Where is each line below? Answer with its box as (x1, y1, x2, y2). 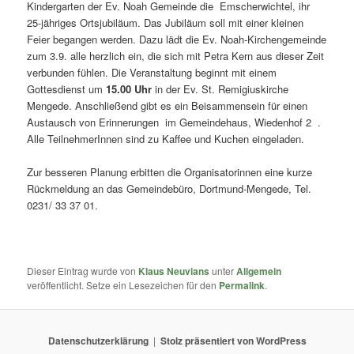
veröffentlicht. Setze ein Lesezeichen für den (27, 277, 220, 292)
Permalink (219, 277, 265, 292)
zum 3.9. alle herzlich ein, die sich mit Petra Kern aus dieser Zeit (27, 48, 325, 64)
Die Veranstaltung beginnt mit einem (108, 65, 277, 81)
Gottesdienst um (27, 81, 107, 97)
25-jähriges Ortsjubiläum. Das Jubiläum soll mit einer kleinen (27, 15, 304, 31)
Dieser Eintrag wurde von (27, 263, 139, 277)
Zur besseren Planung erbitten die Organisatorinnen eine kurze (27, 164, 313, 180)
